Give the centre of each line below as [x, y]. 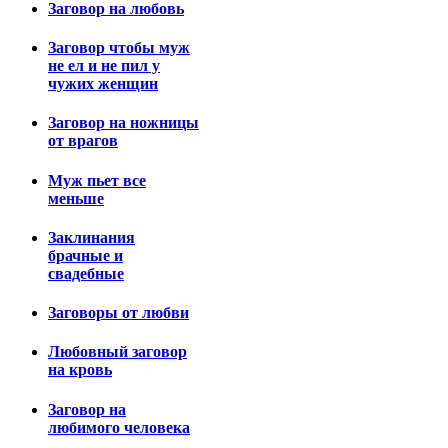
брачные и [85, 255]
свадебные [86, 273]
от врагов [83, 141]
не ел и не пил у [104, 66]
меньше [76, 198]
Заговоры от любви [118, 313]
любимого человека [119, 427]
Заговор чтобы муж [119, 48]
